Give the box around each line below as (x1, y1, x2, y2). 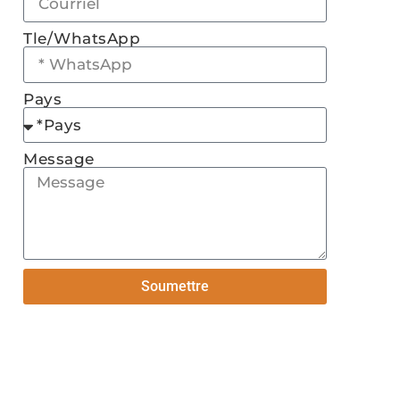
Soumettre (141, 278, 209, 296)
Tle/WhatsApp (23, 29, 140, 48)
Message (23, 150, 95, 169)
